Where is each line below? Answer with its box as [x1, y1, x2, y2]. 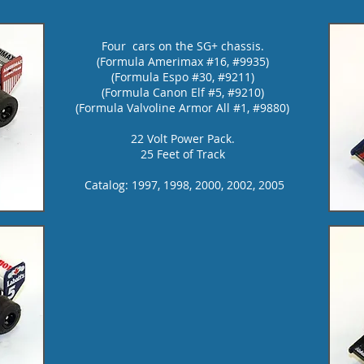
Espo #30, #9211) [162, 69, 254, 84]
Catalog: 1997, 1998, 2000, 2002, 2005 [80, 177, 284, 193]
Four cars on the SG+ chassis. [101, 38, 264, 54]
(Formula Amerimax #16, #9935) [96, 54, 269, 69]
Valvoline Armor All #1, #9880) [127, 100, 289, 115]
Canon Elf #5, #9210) [152, 84, 264, 100]
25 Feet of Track [140, 146, 225, 162]
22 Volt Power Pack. [130, 131, 235, 146]
